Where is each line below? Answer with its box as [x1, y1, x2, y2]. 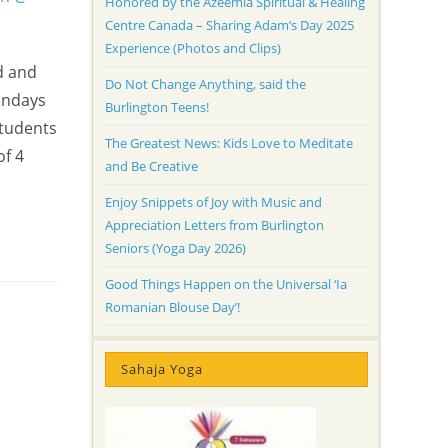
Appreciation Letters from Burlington [104, 216, 324, 235]
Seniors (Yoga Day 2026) [104, 239, 246, 258]
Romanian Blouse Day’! [104, 298, 240, 317]
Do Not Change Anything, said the [104, 75, 306, 94]
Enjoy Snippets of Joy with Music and [104, 193, 322, 212]
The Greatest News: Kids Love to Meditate [104, 134, 353, 153]
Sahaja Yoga [120, 360, 203, 379]
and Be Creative [104, 157, 198, 176]
